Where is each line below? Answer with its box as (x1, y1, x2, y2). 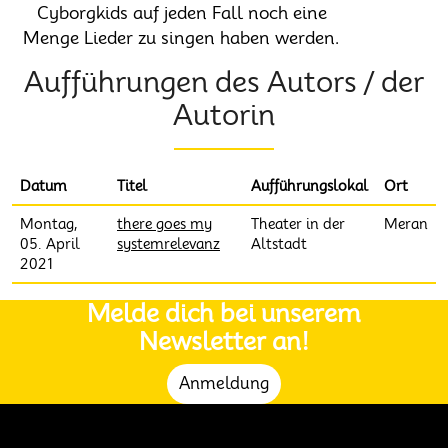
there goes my (117, 216, 212, 232)
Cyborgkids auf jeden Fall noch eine (36, 2, 327, 23)
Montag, (20, 216, 78, 232)
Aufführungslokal (251, 178, 368, 194)
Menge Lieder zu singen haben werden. (23, 27, 341, 48)
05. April (20, 236, 80, 252)
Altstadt (251, 236, 307, 252)
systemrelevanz (117, 236, 220, 252)
